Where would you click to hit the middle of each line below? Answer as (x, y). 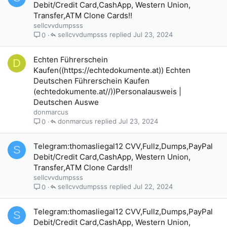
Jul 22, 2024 (153, 187)
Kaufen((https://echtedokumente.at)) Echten (112, 70)
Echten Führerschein (71, 60)
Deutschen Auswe (66, 102)
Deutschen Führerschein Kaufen (91, 81)
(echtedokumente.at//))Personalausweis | (107, 91)
